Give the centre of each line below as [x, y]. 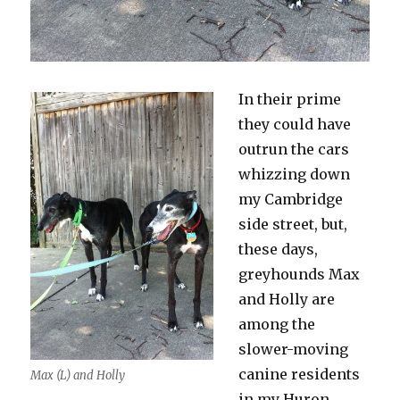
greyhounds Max [300, 274]
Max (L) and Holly [78, 375]
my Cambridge [291, 199]
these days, [279, 249]
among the [277, 324]
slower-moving [294, 349]
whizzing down [295, 174]
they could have [295, 124]
